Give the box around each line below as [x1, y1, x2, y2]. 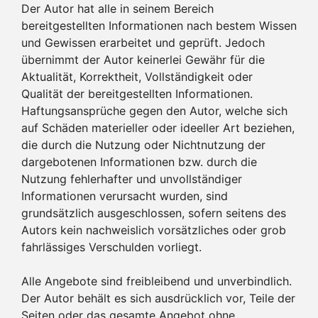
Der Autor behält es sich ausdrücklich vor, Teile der [21, 290, 295, 305]
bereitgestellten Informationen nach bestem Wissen [21, 18, 297, 33]
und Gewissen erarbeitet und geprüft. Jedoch [21, 35, 265, 50]
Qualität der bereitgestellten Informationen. [21, 86, 253, 101]
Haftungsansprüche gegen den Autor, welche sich [21, 103, 287, 118]
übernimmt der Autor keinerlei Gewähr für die [21, 52, 265, 67]
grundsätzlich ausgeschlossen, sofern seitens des [21, 205, 286, 220]
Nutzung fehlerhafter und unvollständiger [21, 171, 242, 186]
